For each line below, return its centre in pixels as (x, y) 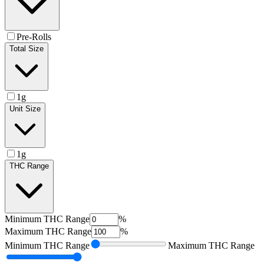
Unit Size (25, 109)
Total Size (27, 49)
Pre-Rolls (34, 37)
